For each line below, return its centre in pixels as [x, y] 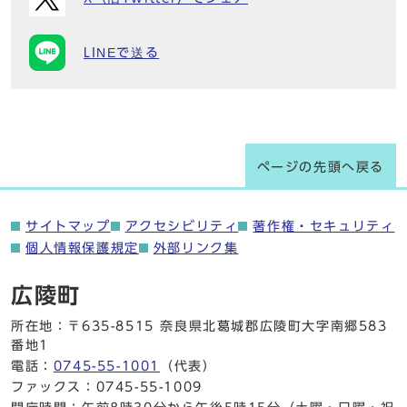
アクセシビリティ [182, 226]
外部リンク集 [196, 248]
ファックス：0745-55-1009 [107, 387]
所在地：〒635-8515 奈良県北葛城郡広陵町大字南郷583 [199, 326]
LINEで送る [122, 52]
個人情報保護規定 [82, 248]
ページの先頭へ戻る [320, 167]
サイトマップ [68, 226]
